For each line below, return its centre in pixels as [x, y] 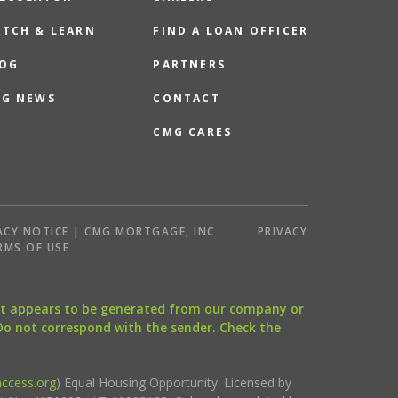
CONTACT [187, 98]
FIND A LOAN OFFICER [231, 31]
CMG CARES [193, 132]
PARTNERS [189, 64]
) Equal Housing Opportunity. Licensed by [173, 382]
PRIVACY [283, 231]
